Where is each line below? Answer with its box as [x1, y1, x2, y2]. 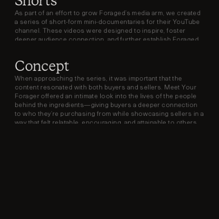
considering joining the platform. [15, 128, 115, 135]
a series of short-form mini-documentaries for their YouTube [15, 19, 200, 26]
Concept [15, 56, 69, 76]
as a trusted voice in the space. [15, 45, 110, 52]
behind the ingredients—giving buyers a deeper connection [15, 102, 198, 109]
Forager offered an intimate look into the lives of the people [15, 93, 197, 100]
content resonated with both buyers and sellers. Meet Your [15, 84, 197, 91]
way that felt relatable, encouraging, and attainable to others [15, 119, 197, 127]
